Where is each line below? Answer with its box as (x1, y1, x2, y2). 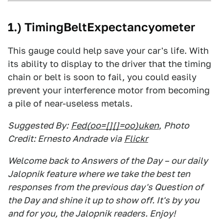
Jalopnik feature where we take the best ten (8, 169, 190, 179)
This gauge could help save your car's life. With (8, 45, 209, 56)
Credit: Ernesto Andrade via (8, 133, 122, 144)
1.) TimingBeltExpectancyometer (8, 20, 195, 34)
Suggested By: (8, 120, 68, 131)
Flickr (124, 133, 148, 144)
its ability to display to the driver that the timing (8, 59, 211, 69)
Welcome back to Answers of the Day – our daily (8, 155, 208, 166)
